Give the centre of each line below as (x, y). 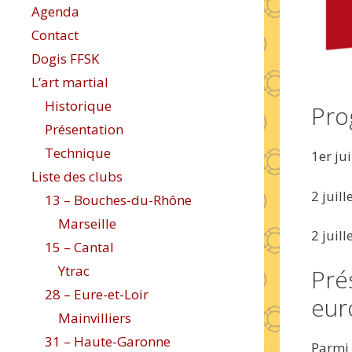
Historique (78, 106)
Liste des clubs (77, 176)
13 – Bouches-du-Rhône (118, 200)
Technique (78, 153)
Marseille (87, 224)
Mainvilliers (95, 318)
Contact (55, 35)
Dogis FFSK (65, 59)
